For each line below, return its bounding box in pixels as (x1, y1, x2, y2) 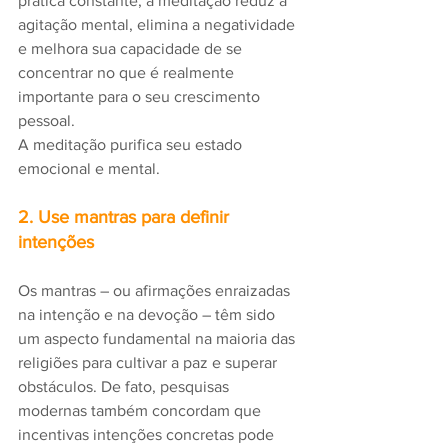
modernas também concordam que (18, 402, 265, 420)
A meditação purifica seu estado (18, 136, 246, 154)
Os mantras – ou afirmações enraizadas (18, 282, 294, 300)
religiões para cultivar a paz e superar (18, 354, 281, 372)
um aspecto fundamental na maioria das (18, 330, 299, 348)
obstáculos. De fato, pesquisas (18, 378, 233, 396)
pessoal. (18, 112, 75, 130)
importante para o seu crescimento (18, 88, 264, 106)
